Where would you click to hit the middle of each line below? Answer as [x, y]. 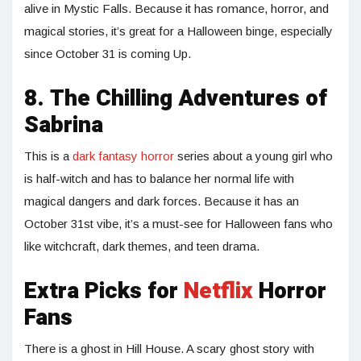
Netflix [218, 292]
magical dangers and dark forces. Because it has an [162, 201]
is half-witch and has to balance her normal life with [159, 179]
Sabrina [64, 126]
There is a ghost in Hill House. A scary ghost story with [169, 349]
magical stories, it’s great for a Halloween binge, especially [178, 31]
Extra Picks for [104, 292]
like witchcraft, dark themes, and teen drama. [142, 247]
